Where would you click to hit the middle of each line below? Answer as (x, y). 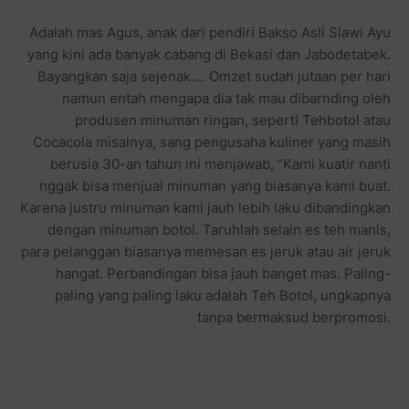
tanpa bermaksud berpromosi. (294, 317)
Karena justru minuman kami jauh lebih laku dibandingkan (205, 207)
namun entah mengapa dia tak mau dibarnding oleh (226, 98)
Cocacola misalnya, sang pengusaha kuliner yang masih (212, 142)
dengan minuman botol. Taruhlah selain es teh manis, (219, 229)
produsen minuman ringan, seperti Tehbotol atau (233, 120)
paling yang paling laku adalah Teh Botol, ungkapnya (223, 295)
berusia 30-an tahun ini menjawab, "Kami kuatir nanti (220, 163)
